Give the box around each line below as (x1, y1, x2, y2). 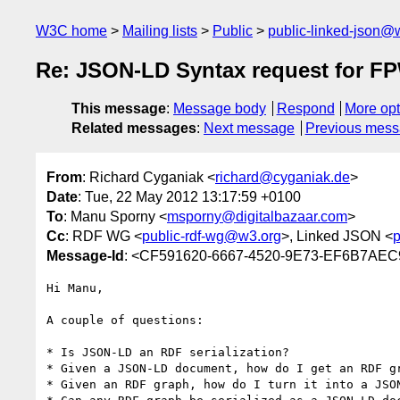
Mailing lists (122, 23, 197, 38)
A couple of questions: (46, 312, 204, 327)
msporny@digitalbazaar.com (167, 208, 347, 224)
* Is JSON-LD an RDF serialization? (46, 345, 289, 359)
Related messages (71, 121, 196, 137)
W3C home (36, 23, 107, 38)
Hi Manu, (46, 280, 104, 295)
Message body (173, 101, 266, 117)
